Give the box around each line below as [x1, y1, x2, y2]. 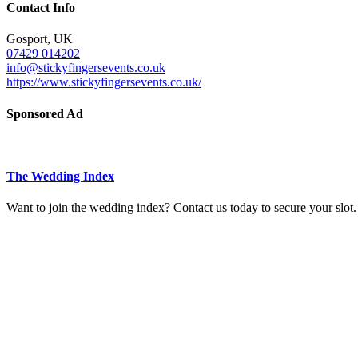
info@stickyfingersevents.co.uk [6, 61, 165, 75]
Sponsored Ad [6, 106, 83, 121]
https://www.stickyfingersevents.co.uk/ [6, 75, 201, 89]
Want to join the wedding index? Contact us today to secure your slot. [6, 201, 356, 215]
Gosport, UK [6, 32, 73, 46]
